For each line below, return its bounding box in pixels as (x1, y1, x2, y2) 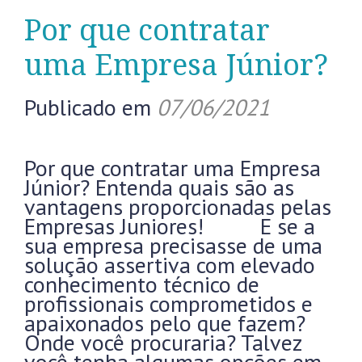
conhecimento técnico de (24, 269, 259, 299)
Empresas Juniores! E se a (24, 211, 315, 241)
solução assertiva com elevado (24, 250, 315, 280)
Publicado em (24, 92, 157, 122)
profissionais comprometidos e (24, 288, 313, 318)
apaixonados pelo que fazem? (24, 308, 305, 338)
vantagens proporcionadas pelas (24, 192, 331, 221)
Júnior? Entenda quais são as (24, 172, 294, 202)
